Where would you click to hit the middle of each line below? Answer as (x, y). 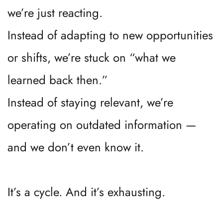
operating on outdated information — (102, 125)
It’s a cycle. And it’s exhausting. (86, 192)
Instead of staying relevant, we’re (90, 102)
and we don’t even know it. (76, 147)
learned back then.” (57, 80)
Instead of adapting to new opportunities (110, 35)
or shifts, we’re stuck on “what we (92, 57)
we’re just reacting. (55, 13)
